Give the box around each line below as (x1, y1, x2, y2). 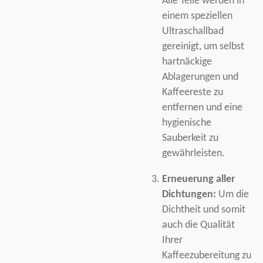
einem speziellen (161, 11, 232, 22)
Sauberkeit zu (161, 133, 218, 144)
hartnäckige (161, 57, 212, 68)
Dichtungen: (161, 189, 216, 200)
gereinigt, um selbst (161, 42, 244, 52)
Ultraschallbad (161, 26, 224, 37)
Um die (215, 189, 249, 200)
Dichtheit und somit (161, 204, 245, 215)
